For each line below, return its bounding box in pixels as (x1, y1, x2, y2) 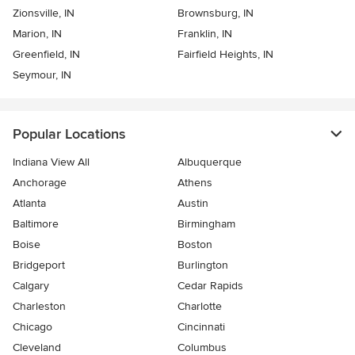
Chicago (13, 319, 52, 334)
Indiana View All (13, 155, 90, 169)
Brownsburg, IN (177, 6, 254, 20)
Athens (177, 175, 212, 189)
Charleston (13, 299, 66, 313)
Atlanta (13, 196, 46, 210)
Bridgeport (13, 258, 65, 272)
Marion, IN (13, 26, 62, 40)
